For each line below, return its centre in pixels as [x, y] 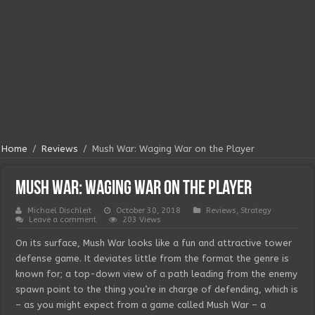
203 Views [142, 220]
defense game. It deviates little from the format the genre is [153, 258]
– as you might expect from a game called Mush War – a [141, 305]
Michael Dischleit [60, 211]
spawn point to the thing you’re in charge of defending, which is [157, 289]
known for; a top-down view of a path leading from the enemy [157, 274]
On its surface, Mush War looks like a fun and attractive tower [154, 243]
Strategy [256, 211]
